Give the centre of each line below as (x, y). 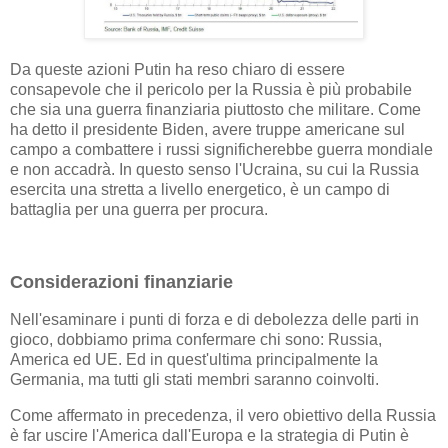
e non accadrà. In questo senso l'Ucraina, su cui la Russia (214, 169)
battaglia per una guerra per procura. (139, 209)
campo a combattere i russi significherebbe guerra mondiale (221, 149)
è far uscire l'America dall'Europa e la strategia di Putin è (209, 436)
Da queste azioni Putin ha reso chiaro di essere (177, 69)
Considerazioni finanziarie (121, 282)
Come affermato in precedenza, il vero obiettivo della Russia (223, 416)
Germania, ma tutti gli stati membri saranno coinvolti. (194, 380)
